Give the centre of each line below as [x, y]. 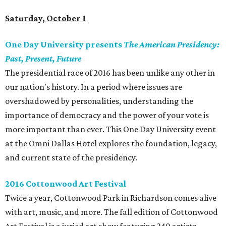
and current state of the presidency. [71, 158]
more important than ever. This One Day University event [110, 129]
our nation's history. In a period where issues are [94, 87]
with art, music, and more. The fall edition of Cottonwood [111, 212]
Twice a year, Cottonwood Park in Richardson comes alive [111, 198]
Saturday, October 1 [46, 18]
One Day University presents [64, 45]
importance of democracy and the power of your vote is [107, 115]
